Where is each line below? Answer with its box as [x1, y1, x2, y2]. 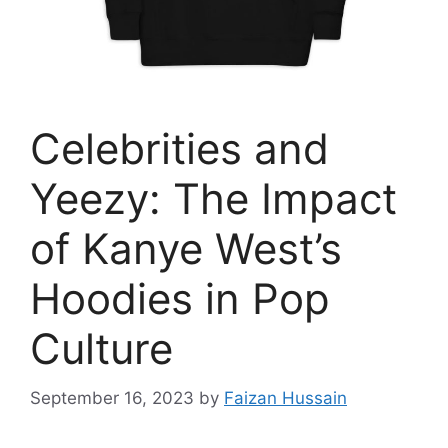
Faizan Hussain [224, 387, 347, 408]
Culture [30, 323, 173, 374]
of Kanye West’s [30, 223, 342, 274]
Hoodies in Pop [30, 273, 330, 324]
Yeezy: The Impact [30, 173, 397, 224]
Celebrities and [30, 123, 329, 174]
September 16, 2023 [30, 387, 194, 408]
